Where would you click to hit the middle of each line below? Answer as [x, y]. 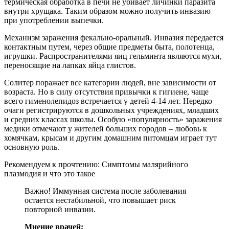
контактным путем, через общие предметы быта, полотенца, [109, 47]
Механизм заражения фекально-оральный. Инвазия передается [114, 37]
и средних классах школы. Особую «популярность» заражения [113, 119]
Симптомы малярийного [145, 164]
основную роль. [32, 147]
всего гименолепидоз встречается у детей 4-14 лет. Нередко [108, 101]
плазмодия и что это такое [50, 173]
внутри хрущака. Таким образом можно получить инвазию [107, 11]
